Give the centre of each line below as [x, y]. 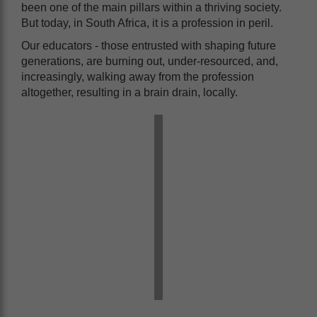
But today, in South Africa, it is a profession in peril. [149, 23]
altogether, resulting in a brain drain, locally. [129, 92]
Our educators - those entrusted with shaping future [149, 45]
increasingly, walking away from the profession [138, 76]
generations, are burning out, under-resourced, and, [150, 61]
